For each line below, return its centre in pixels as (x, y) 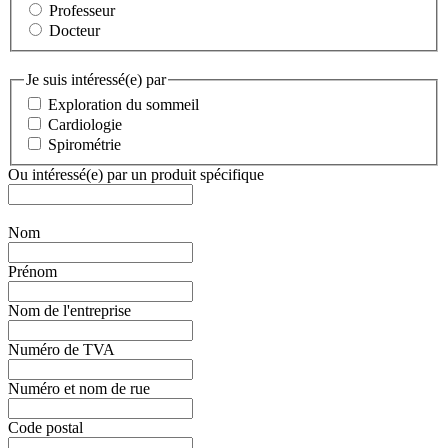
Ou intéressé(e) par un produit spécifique (136, 175)
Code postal (45, 428)
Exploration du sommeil (123, 105)
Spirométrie (84, 145)
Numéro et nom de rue (79, 389)
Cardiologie (85, 125)
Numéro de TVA (61, 350)
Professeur (82, 11)
